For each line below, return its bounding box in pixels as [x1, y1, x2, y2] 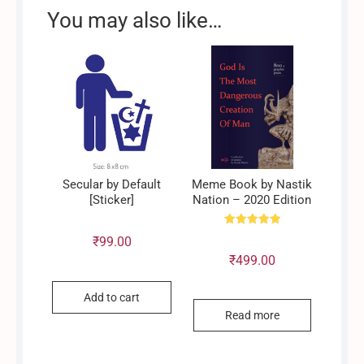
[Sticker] [89, 192, 135, 207]
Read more [224, 309, 279, 323]
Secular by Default [63, 176, 162, 192]
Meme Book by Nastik [192, 176, 313, 192]
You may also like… [47, 7, 223, 32]
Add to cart [84, 290, 141, 304]
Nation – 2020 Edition [193, 192, 312, 207]
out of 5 [232, 248, 272, 259]
